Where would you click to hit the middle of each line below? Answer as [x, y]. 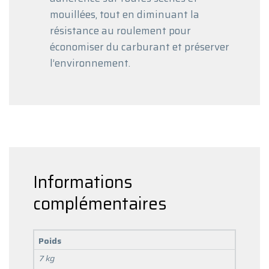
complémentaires [100, 203]
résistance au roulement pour [120, 30]
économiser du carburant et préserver [140, 47]
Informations [83, 182]
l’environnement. [90, 63]
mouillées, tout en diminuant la [125, 14]
